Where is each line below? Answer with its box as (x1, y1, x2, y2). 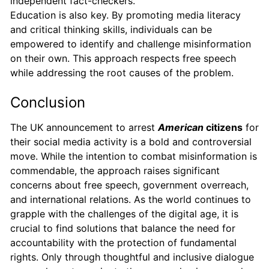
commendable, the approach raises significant (10, 164, 220, 177)
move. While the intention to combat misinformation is (10, 150, 257, 162)
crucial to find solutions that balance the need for (10, 222, 235, 234)
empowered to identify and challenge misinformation (10, 37, 251, 50)
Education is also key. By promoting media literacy (10, 8, 241, 21)
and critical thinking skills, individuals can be (10, 23, 212, 35)
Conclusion (10, 93, 85, 111)
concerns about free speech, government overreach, (10, 178, 249, 191)
